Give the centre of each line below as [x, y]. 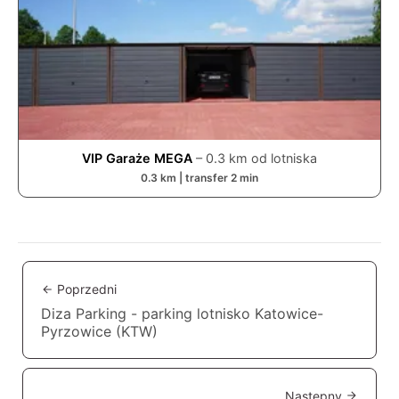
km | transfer [193, 178]
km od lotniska [271, 159]
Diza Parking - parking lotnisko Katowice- [182, 313]
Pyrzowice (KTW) [99, 331]
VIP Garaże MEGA [137, 159]
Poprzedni [87, 289]
